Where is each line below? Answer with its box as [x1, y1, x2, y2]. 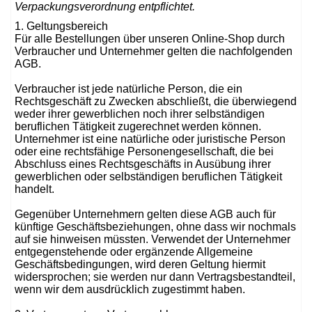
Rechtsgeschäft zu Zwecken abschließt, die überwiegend [15, 95, 297, 107]
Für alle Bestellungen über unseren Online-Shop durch [15, 33, 285, 45]
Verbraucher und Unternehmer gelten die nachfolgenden [15, 45, 292, 57]
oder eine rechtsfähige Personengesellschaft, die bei [15, 146, 274, 157]
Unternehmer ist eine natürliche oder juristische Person [15, 133, 286, 145]
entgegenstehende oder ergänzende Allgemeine [15, 246, 253, 258]
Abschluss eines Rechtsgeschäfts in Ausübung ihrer [15, 158, 271, 170]
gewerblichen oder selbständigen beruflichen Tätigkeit [15, 171, 282, 182]
